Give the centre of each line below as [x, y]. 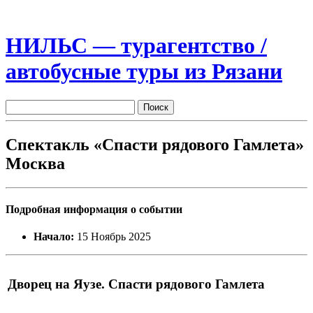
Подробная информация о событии [94, 209]
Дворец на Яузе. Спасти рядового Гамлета [136, 284]
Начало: [54, 237]
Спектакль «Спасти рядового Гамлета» [155, 144]
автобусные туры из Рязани [144, 72]
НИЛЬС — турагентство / [136, 46]
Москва [35, 163]
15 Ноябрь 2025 [112, 237]
